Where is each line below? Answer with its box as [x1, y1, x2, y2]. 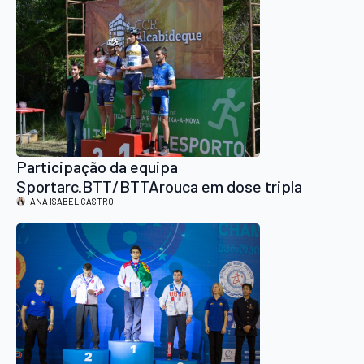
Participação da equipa [16, 157, 178, 177]
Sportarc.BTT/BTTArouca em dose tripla [16, 176, 302, 197]
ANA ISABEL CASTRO [30, 196, 114, 207]
